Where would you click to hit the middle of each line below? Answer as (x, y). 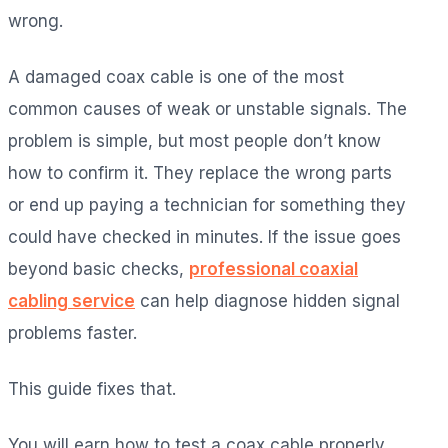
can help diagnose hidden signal (267, 300)
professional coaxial (273, 268)
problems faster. (72, 332)
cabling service (71, 300)
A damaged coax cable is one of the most (176, 76)
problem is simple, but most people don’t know (194, 140)
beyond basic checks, (98, 268)
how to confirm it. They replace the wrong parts (200, 172)
